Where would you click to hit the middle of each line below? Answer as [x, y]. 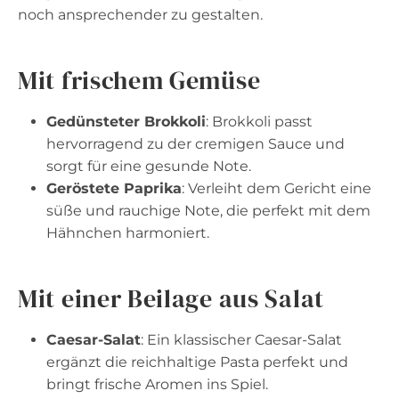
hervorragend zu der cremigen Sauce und [195, 143]
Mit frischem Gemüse [139, 80]
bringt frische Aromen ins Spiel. [157, 384]
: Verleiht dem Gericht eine [277, 188]
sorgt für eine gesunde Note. [149, 166]
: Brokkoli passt [259, 121]
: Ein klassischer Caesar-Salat [241, 339]
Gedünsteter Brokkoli [126, 121]
